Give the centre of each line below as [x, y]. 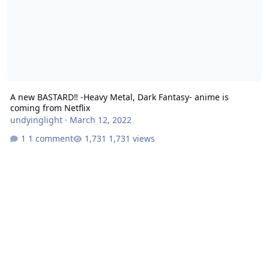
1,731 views [131, 139]
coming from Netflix [50, 107]
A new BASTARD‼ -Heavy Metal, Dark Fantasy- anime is [119, 97]
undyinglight [36, 119]
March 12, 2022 [100, 119]
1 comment [50, 139]
